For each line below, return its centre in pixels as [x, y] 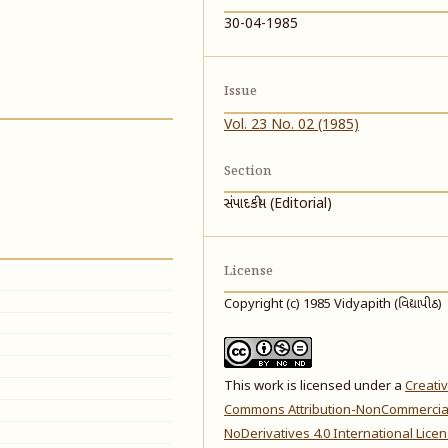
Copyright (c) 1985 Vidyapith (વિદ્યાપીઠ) [333, 304]
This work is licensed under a [315, 386]
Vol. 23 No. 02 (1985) [292, 125]
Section [248, 171]
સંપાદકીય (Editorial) [278, 204]
